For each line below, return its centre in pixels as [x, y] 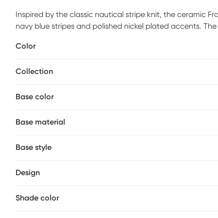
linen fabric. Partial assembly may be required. [96, 38]
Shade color [37, 198]
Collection [34, 72]
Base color [35, 97]
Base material [40, 122]
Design [28, 173]
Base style [34, 147]
